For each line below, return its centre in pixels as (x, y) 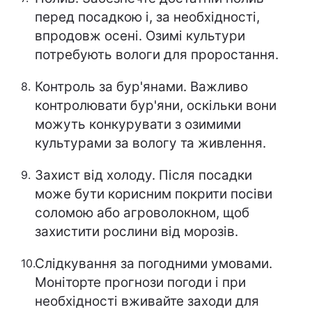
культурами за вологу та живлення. (150, 143)
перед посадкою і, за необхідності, (147, 17)
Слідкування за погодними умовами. (154, 264)
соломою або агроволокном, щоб (142, 213)
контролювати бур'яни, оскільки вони (156, 106)
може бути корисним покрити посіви (154, 194)
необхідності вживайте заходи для (147, 301)
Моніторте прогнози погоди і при (140, 282)
